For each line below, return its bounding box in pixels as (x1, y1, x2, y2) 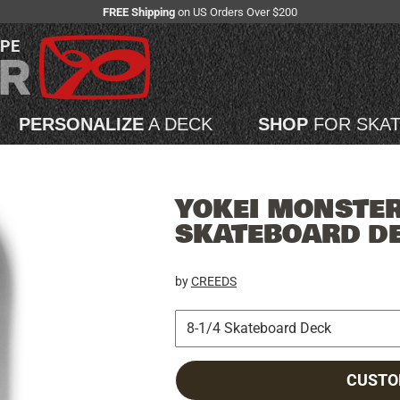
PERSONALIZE (19, 114, 144, 135)
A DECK (144, 114, 212, 135)
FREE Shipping (103, 4, 175, 19)
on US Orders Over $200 (175, 4, 297, 19)
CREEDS (191, 273, 237, 288)
